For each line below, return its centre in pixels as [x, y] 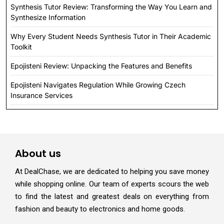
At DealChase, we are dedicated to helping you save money [112, 172]
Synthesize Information [48, 17]
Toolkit [21, 47]
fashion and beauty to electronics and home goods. [100, 209]
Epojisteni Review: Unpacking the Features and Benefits [101, 66]
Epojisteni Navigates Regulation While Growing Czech [98, 85]
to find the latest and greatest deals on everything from [112, 197]
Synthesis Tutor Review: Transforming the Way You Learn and [111, 7]
